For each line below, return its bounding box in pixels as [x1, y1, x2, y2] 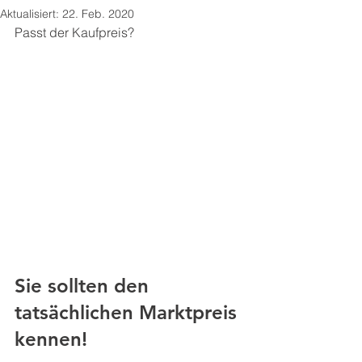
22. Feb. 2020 [62, 6, 134, 21]
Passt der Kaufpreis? [15, 24, 137, 40]
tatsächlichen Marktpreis [15, 301, 242, 324]
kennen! [15, 327, 87, 351]
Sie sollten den [15, 274, 154, 297]
